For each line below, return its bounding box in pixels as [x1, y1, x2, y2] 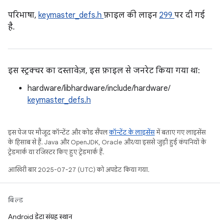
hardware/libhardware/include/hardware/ [27, 83, 170, 93]
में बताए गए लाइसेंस [155, 128, 206, 137]
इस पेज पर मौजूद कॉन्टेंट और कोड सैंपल [8, 128, 109, 137]
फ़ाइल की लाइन [104, 10, 159, 20]
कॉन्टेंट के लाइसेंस [109, 128, 155, 137]
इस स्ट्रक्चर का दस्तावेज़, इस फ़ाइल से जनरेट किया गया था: [8, 66, 200, 76]
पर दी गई [174, 10, 205, 20]
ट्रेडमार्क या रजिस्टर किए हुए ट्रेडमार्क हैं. [8, 148, 104, 156]
